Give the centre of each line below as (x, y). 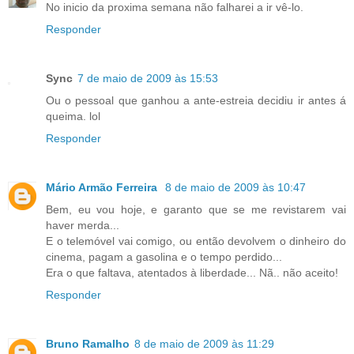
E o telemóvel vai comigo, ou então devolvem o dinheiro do (196, 241)
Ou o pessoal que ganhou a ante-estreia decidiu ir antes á (196, 101)
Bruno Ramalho (88, 344)
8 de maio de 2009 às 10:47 (235, 188)
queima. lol (73, 117)
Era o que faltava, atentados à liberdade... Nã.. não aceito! (192, 273)
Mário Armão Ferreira (103, 188)
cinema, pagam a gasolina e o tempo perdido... (164, 257)
